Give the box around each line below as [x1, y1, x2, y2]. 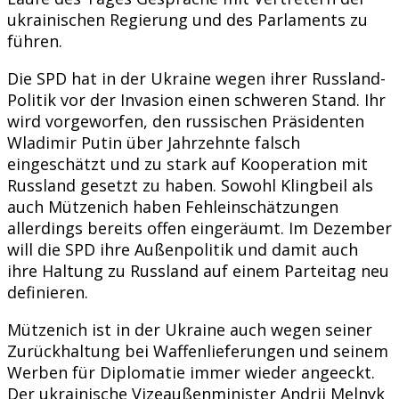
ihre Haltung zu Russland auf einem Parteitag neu [7, 259, 389, 281]
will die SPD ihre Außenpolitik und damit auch [7, 238, 358, 260]
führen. [7, 29, 62, 52]
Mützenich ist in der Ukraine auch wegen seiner [7, 318, 372, 340]
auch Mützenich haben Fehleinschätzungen [7, 195, 338, 217]
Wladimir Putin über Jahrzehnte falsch [7, 131, 300, 153]
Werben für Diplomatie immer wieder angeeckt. [7, 361, 375, 383]
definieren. [7, 281, 88, 303]
